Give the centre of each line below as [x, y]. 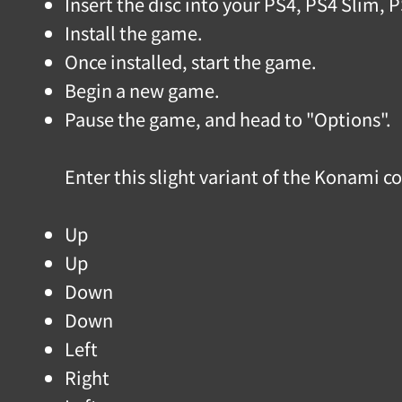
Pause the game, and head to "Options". [228, 119]
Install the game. [134, 33]
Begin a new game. [142, 90]
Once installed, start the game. [191, 61]
